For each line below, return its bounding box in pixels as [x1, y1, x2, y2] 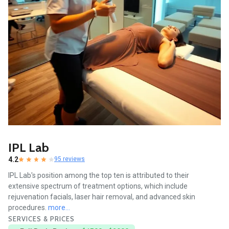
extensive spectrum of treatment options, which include [8, 182, 188, 191]
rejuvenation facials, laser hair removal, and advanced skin [8, 193, 195, 201]
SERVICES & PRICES [8, 215, 75, 223]
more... [48, 203, 70, 212]
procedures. [8, 203, 48, 212]
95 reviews [54, 155, 85, 163]
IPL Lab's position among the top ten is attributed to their [8, 171, 189, 180]
